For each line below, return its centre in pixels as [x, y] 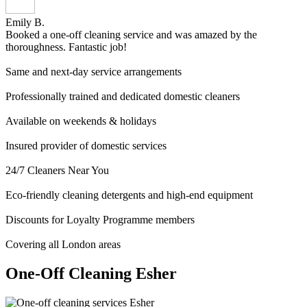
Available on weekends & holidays [81, 121]
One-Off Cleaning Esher [91, 273]
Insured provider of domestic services [86, 145]
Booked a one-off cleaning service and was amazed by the [131, 34]
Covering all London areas [63, 244]
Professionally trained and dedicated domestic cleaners [123, 96]
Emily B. [26, 22]
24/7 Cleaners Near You [57, 170]
